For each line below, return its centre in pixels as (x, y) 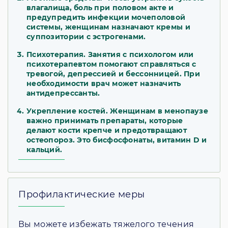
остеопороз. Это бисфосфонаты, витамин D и (117, 140)
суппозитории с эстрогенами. (86, 37)
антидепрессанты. (66, 93)
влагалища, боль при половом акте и (100, 8)
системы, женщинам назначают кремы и (108, 27)
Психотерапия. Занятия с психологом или (110, 55)
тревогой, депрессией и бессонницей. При (113, 74)
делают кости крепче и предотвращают (107, 131)
